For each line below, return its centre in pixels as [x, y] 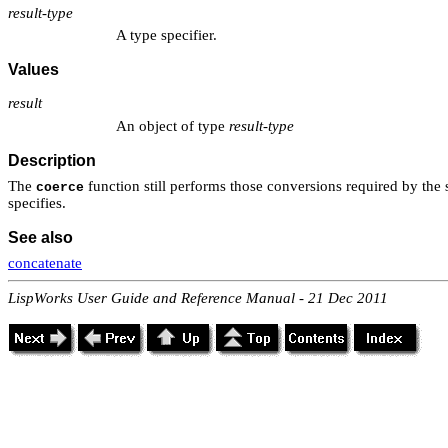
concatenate [45, 263]
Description [52, 160]
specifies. [37, 202]
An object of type [172, 125]
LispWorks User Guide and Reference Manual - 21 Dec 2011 [198, 298]
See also [40, 238]
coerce [60, 187]
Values [33, 70]
